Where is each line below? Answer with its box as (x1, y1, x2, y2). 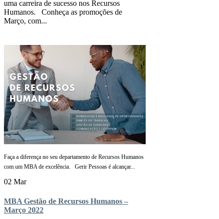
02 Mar (4, 177, 26, 186)
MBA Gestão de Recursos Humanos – (4, 197, 128, 205)
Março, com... (4, 16, 47, 25)
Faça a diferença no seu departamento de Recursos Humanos (4, 153, 144, 161)
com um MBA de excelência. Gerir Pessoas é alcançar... (4, 163, 135, 171)
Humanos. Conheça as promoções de (4, 7, 122, 16)
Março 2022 (4, 205, 44, 214)
